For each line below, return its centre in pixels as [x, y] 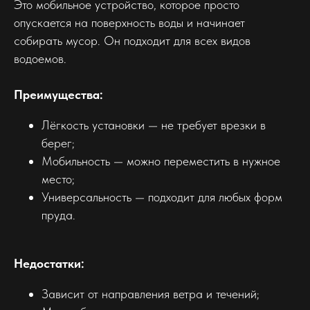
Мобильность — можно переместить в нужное [161, 161]
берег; [58, 143]
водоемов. [40, 58]
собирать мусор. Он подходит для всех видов [132, 40]
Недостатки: [49, 263]
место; [58, 179]
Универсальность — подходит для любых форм [162, 197]
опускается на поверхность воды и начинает [129, 22]
